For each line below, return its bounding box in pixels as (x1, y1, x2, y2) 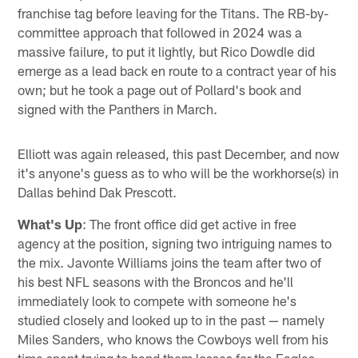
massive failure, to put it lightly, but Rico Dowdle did (18, 42, 316, 59)
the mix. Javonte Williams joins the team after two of (18, 253, 322, 270)
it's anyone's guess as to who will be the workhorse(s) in (18, 164, 340, 181)
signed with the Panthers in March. (18, 100, 218, 117)
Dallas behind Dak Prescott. (18, 183, 177, 200)
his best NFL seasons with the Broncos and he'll (18, 272, 294, 289)
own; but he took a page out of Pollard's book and (18, 81, 302, 97)
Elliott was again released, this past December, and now (18, 145, 340, 161)
